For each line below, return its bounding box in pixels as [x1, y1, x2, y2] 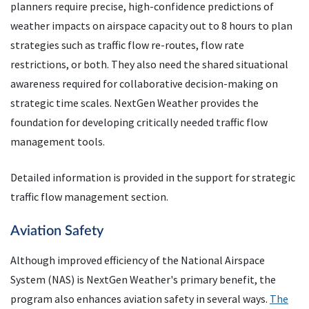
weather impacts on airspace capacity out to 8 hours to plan [10, 19, 292, 33]
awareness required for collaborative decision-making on [10, 77, 278, 91]
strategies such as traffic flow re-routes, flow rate [10, 38, 244, 52]
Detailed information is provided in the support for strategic [10, 170, 295, 185]
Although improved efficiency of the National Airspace [10, 253, 265, 268]
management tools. [10, 134, 105, 149]
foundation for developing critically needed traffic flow [10, 115, 268, 130]
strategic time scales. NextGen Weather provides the [10, 96, 259, 110]
